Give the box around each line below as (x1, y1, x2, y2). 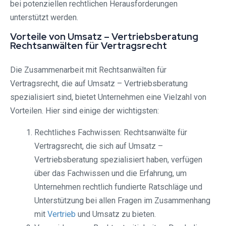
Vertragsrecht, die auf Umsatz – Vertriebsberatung (10, 79, 188, 89)
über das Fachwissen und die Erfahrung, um (34, 168, 187, 179)
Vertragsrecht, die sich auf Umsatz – (34, 141, 163, 151)
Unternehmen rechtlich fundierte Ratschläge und (34, 182, 202, 192)
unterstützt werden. (10, 13, 78, 23)
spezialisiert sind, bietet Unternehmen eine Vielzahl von (10, 92, 206, 102)
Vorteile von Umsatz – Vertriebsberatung (10, 30, 198, 43)
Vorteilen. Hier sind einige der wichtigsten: (10, 106, 159, 116)
